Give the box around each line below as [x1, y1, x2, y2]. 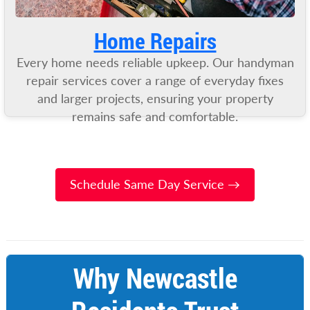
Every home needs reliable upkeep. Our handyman [16, 55, 294, 70]
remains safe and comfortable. [72, 109, 238, 124]
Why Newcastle [73, 259, 237, 296]
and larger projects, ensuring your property [37, 91, 273, 106]
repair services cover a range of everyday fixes [26, 73, 284, 88]
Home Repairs [93, 25, 217, 55]
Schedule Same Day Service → [70, 176, 240, 192]
